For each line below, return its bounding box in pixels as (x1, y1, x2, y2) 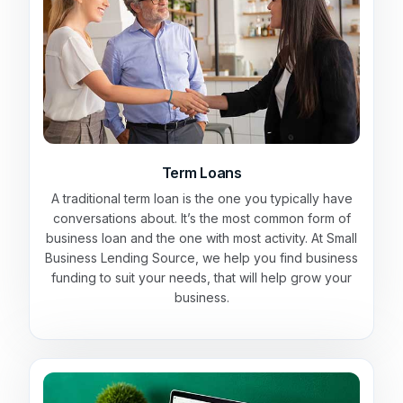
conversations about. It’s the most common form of (52, 210, 351, 226)
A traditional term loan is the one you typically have (50, 190, 353, 206)
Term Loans (161, 163, 242, 182)
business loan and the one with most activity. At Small (46, 229, 357, 246)
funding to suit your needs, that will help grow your (51, 269, 352, 285)
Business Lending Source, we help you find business (45, 249, 358, 265)
